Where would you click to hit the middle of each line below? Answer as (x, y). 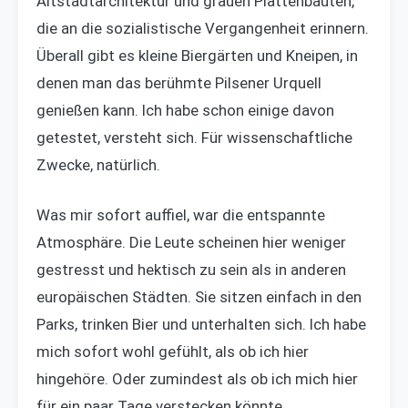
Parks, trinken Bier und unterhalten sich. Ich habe (201, 324)
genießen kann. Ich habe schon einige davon (185, 110)
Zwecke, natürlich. (98, 164)
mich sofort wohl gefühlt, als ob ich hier (173, 351)
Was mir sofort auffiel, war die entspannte (181, 214)
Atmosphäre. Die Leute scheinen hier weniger (191, 242)
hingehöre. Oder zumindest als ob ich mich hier (197, 378)
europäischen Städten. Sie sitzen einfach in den (199, 296)
